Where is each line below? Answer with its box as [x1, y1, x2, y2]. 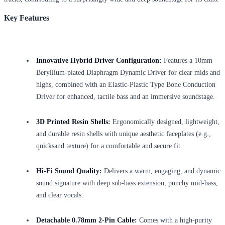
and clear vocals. [36, 191, 83, 199]
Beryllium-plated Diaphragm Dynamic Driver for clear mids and [36, 68, 220, 76]
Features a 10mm [162, 56, 212, 64]
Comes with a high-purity [137, 216, 212, 224]
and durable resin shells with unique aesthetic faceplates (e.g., [36, 130, 211, 138]
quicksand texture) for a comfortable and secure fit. [36, 142, 182, 150]
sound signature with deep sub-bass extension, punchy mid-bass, [36, 179, 218, 187]
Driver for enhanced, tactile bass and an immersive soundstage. [36, 92, 215, 100]
